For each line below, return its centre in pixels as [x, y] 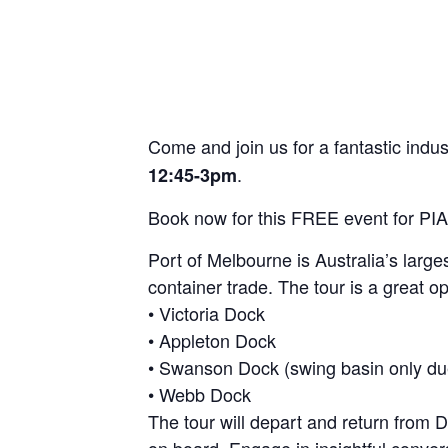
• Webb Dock [199, 393]
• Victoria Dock [206, 312]
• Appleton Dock [212, 339]
